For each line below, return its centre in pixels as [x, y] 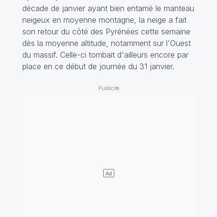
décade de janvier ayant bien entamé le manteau [108, 8]
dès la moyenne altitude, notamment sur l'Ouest [106, 43]
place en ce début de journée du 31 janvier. [98, 66]
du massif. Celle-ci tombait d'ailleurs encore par [105, 54]
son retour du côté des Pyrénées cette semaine [106, 31]
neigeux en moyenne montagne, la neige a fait [104, 20]
